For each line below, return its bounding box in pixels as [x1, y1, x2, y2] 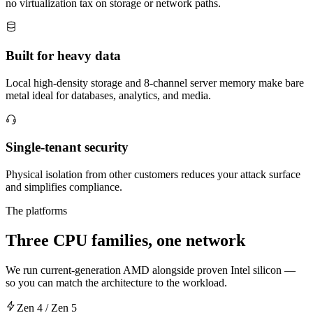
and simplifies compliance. [6, 181, 122, 194]
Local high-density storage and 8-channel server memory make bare [6, 76, 304, 89]
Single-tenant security [6, 140, 129, 155]
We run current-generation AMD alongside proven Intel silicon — [6, 263, 296, 276]
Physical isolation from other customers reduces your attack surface [6, 168, 300, 181]
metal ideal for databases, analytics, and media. [6, 89, 211, 101]
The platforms [6, 205, 67, 217]
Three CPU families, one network [6, 231, 245, 249]
